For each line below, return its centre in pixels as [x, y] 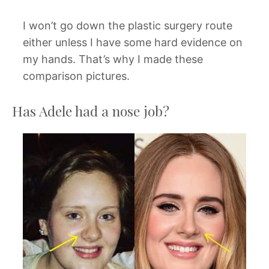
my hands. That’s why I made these [113, 59]
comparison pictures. [76, 76]
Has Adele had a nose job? [91, 110]
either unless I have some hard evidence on [133, 42]
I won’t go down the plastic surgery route [128, 25]
